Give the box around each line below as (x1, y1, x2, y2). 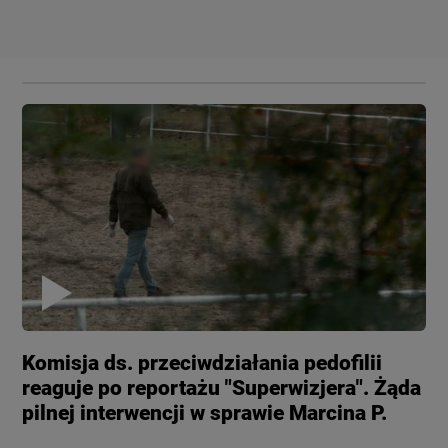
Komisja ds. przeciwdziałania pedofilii (22, 350, 383, 375)
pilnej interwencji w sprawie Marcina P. (22, 400, 388, 425)
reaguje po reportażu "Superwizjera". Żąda (22, 375, 422, 400)
